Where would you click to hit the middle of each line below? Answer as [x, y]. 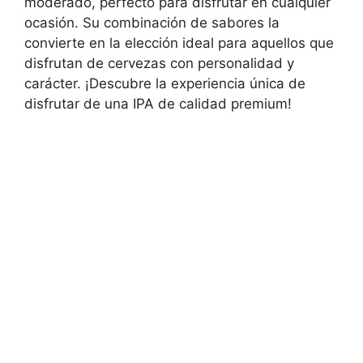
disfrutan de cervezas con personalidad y [159, 64]
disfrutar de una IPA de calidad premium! [158, 104]
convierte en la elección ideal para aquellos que [179, 43]
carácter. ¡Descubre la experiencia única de [165, 84]
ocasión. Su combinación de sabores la [152, 23]
